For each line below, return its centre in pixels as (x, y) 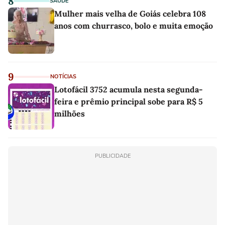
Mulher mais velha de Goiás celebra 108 (130, 13)
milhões (70, 113)
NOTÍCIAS (63, 76)
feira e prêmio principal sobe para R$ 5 (129, 101)
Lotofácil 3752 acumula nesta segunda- (129, 89)
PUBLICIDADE (113, 156)
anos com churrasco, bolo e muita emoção (134, 25)
